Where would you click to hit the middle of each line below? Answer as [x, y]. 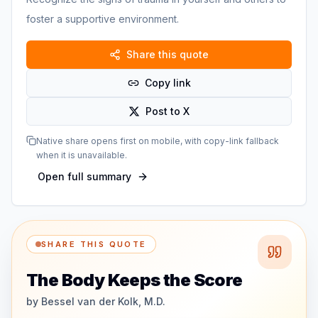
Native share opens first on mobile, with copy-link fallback [158, 141]
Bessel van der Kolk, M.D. [103, 301]
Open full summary [84, 176]
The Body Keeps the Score [135, 280]
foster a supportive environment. [103, 19]
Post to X [168, 111]
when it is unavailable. [82, 155]
